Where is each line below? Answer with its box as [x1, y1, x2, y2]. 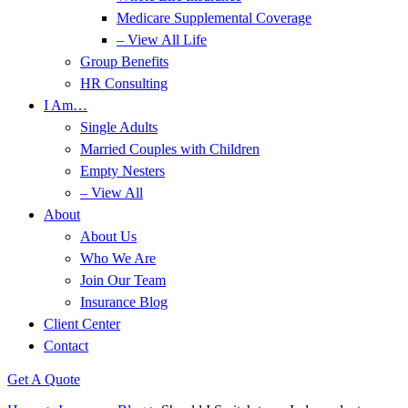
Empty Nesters [80, 163, 165, 178]
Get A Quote [7, 372, 80, 387]
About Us [80, 229, 137, 244]
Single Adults [80, 119, 158, 135]
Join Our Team [80, 272, 166, 288]
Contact [44, 338, 88, 353]
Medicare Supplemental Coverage [117, 10, 311, 25]
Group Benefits [80, 54, 168, 69]
